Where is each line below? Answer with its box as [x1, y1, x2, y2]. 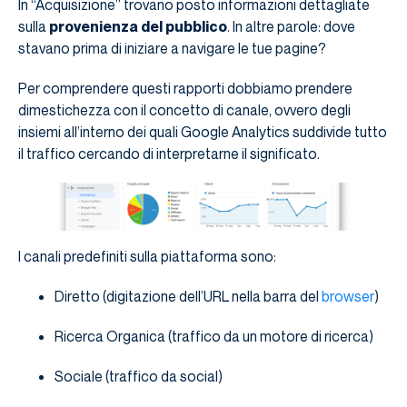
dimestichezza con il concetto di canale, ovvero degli [18, 100, 351, 119]
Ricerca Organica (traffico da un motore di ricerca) [55, 326, 373, 345]
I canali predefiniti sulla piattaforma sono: [18, 246, 276, 265]
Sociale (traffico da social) [55, 366, 223, 385]
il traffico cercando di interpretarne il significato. [18, 144, 320, 163]
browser [322, 286, 374, 305]
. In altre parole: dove [227, 16, 355, 35]
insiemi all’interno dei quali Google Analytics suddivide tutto [18, 122, 387, 141]
